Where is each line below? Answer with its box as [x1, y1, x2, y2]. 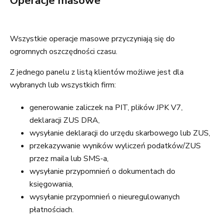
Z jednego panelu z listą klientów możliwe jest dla [10, 67, 184, 78]
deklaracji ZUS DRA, [29, 115, 100, 126]
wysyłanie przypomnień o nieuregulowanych [29, 192, 180, 202]
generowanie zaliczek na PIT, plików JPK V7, [29, 102, 183, 113]
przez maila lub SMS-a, [29, 153, 109, 164]
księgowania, [29, 179, 73, 190]
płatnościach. [29, 204, 74, 215]
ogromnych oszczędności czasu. [10, 46, 119, 57]
